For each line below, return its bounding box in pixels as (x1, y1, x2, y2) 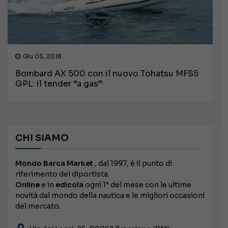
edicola (55, 180, 83, 190)
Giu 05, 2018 (23, 52, 62, 61)
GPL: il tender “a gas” (15, 78, 102, 90)
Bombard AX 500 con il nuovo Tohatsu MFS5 (15, 68, 198, 79)
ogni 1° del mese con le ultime (83, 180, 191, 190)
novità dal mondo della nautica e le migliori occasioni (15, 191, 205, 201)
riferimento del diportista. (15, 169, 109, 179)
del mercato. (15, 202, 61, 211)
